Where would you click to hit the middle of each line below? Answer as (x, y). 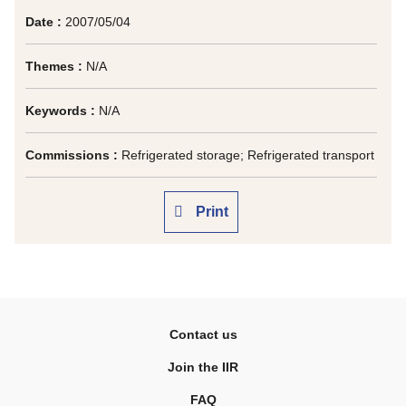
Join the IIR (203, 367)
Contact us (203, 334)
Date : (43, 22)
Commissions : (73, 155)
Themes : (56, 66)
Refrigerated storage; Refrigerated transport (248, 155)
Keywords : (62, 111)
